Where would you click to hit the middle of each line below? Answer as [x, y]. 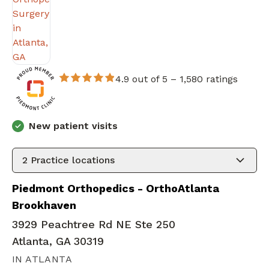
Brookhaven [44, 205]
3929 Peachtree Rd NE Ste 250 [94, 225]
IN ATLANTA [42, 259]
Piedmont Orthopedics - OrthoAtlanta [116, 189]
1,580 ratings [208, 79]
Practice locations [71, 160]
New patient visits [73, 126]
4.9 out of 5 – [147, 79]
